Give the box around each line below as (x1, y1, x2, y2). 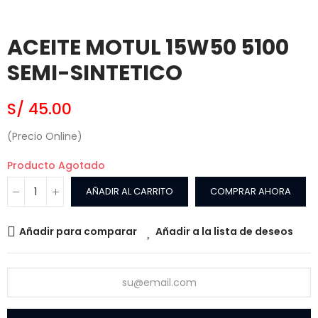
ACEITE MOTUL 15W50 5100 (7, 33, 289, 63)
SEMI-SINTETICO (7, 58, 182, 89)
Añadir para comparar (19, 224, 137, 239)
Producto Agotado (7, 158, 105, 173)
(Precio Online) (7, 129, 82, 144)
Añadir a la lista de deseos (155, 224, 293, 239)
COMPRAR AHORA (210, 185, 291, 199)
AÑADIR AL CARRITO (86, 185, 173, 199)
